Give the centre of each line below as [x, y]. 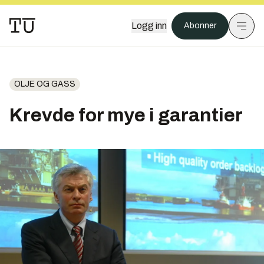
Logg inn [149, 26]
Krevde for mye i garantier [126, 115]
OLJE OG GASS [45, 84]
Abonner [200, 26]
